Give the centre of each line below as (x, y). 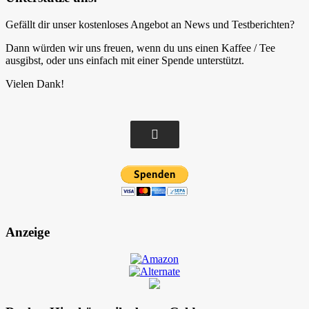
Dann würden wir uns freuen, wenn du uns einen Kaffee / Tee (140, 48)
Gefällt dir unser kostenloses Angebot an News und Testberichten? (150, 24)
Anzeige (28, 232)
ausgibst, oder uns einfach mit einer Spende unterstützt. (125, 60)
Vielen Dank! (35, 83)
